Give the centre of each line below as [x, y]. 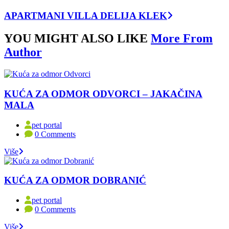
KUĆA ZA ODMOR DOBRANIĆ [75, 180]
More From [182, 39]
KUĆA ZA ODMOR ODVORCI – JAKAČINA [103, 94]
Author [23, 52]
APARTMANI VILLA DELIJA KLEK [86, 16]
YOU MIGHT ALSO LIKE [77, 39]
